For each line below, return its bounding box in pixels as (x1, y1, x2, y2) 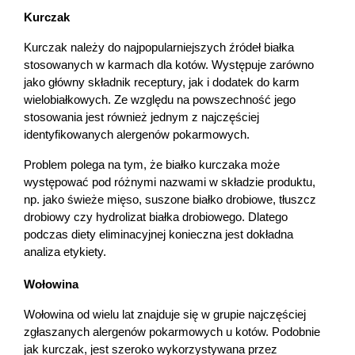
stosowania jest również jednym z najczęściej (24, 110, 259, 124)
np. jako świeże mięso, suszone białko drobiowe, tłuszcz (24, 193, 316, 206)
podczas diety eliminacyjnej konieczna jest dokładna (24, 227, 293, 241)
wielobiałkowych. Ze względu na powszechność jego (24, 93, 296, 106)
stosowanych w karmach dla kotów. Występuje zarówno (24, 58, 314, 71)
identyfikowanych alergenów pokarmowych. (24, 128, 250, 141)
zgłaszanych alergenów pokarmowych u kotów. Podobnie (24, 325, 320, 338)
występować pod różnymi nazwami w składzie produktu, (24, 175, 315, 189)
